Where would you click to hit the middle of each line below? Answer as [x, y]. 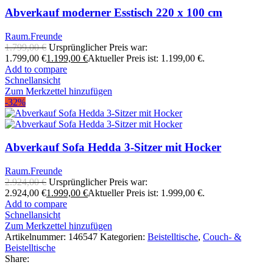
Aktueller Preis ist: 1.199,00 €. [146, 58]
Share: [17, 259]
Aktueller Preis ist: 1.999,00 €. [146, 193]
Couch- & [222, 237]
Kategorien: [124, 237]
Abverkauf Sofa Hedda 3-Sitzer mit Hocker [113, 147]
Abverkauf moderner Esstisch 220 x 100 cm [114, 13]
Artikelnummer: [37, 237]
